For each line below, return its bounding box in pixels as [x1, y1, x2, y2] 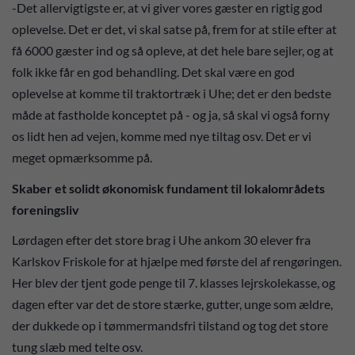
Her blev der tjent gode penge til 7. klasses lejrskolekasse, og [12, 275, 335, 291]
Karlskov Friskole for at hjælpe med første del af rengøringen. [12, 254, 342, 269]
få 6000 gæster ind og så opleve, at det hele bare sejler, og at [12, 43, 334, 59]
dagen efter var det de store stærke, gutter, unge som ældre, [12, 296, 333, 312]
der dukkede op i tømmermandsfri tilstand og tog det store [12, 318, 328, 334]
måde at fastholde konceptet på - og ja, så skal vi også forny [12, 107, 330, 123]
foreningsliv [12, 201, 82, 217]
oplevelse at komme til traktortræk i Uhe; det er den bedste [12, 86, 331, 101]
